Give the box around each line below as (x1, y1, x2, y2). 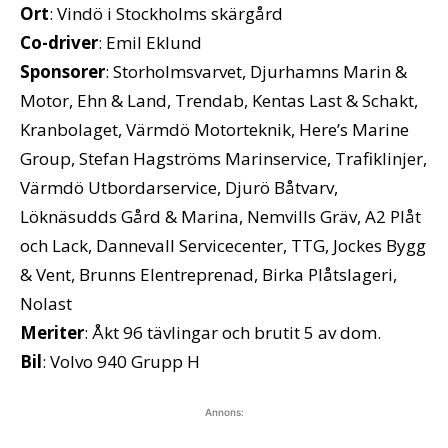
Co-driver (20, 30, 98, 54)
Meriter (20, 320, 84, 344)
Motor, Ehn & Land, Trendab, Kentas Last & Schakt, (20, 88, 418, 112)
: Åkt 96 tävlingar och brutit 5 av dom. (84, 320, 381, 344)
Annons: (204, 405, 244, 418)
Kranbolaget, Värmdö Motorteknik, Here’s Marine (20, 117, 409, 141)
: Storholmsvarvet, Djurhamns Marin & (105, 59, 407, 83)
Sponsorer (20, 59, 105, 83)
